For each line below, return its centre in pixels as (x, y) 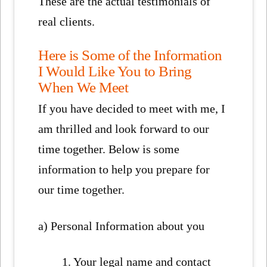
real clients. (67, 22)
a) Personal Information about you (122, 226)
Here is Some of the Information (130, 55)
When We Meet (83, 87)
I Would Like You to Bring (115, 71)
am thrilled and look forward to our (124, 129)
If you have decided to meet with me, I (132, 109)
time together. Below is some (109, 149)
